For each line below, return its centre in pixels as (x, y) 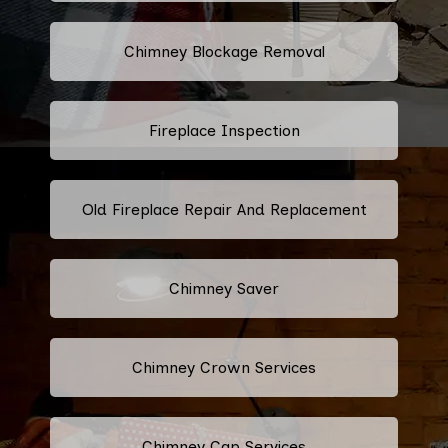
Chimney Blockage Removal (224, 51)
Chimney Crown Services (224, 367)
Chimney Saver (224, 288)
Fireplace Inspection (224, 130)
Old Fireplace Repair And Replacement (224, 209)
